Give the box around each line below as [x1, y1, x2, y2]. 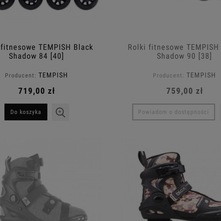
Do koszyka [10, 109, 41, 116]
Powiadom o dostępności [138, 109, 209, 116]
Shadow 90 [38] [157, 51, 212, 61]
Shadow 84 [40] [9, 51, 64, 61]
